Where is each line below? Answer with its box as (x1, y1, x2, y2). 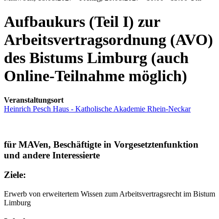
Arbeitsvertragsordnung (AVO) (4, 31, 213, 49)
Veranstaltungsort (4, 95, 64, 104)
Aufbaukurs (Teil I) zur (4, 13, 160, 31)
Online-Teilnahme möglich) (4, 67, 187, 85)
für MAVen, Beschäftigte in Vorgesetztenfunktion (4, 139, 198, 150)
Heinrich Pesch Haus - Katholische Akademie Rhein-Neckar (4, 104, 191, 113)
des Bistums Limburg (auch (4, 49, 189, 67)
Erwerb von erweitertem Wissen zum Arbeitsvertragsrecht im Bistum (4, 190, 215, 198)
